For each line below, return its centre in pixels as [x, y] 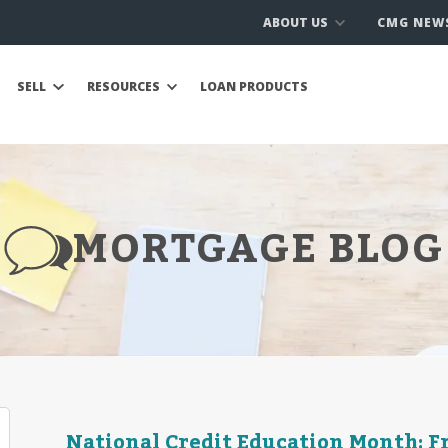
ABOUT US [296, 22]
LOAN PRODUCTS [254, 86]
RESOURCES [124, 86]
